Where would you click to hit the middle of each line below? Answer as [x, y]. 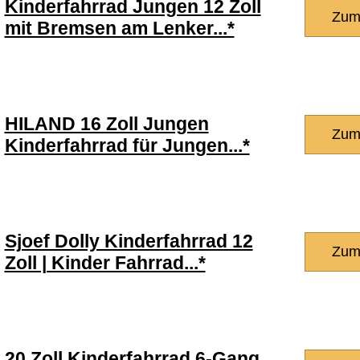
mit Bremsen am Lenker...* [119, 28]
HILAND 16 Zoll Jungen [106, 124]
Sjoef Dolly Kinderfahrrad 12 [129, 241]
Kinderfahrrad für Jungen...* [127, 145]
